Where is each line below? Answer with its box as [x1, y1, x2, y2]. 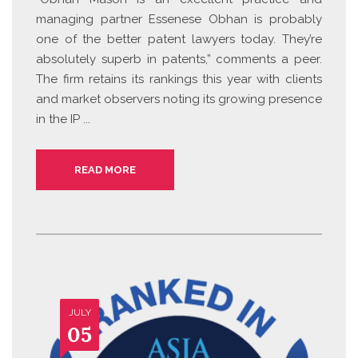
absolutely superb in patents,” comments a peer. [36, 51, 322, 66]
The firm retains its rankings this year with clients [36, 71, 322, 86]
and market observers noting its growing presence [36, 91, 322, 106]
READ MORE [74, 163, 136, 176]
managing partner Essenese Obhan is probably [36, 11, 322, 26]
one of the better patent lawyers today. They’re [36, 31, 322, 46]
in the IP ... [36, 111, 90, 126]
